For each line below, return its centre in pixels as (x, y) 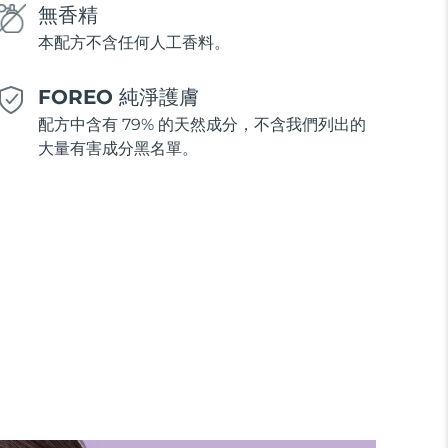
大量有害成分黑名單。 (117, 149)
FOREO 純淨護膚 (118, 97)
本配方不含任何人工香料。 (133, 43)
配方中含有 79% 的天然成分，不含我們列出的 (201, 125)
